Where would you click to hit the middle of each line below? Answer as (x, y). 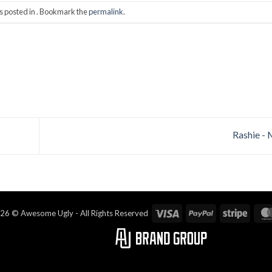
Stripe (258, 212)
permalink (106, 12)
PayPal (226, 212)
